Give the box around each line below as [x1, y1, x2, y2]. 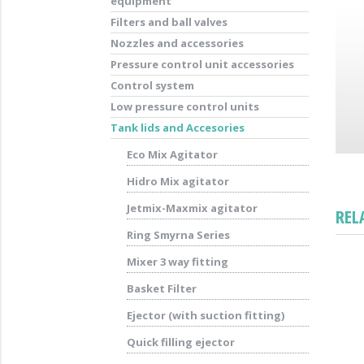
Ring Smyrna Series [126, 227, 230, 242]
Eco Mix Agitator [126, 147, 218, 162]
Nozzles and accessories [110, 35, 244, 50]
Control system [110, 77, 194, 93]
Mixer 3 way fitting [126, 254, 228, 269]
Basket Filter [126, 281, 197, 296]
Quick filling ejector [126, 335, 235, 349]
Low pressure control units [110, 98, 259, 114]
